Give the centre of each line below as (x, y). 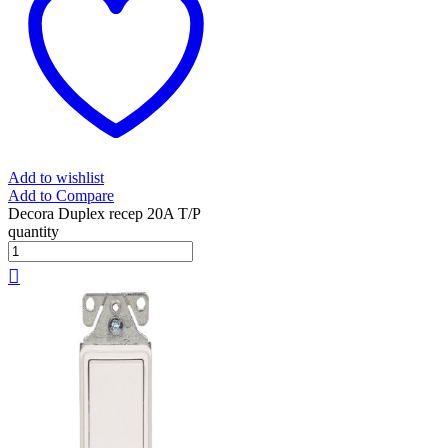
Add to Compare (61, 196)
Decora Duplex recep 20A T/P (104, 214)
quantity (33, 232)
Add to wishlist (56, 178)
